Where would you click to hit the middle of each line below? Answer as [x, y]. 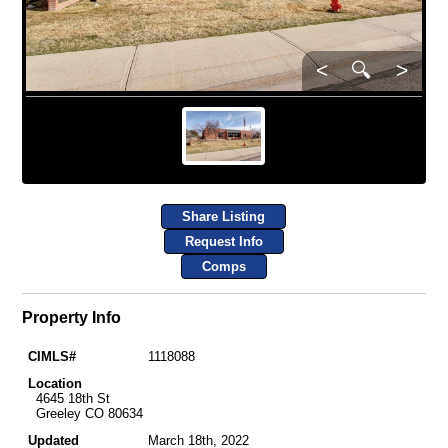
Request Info [223, 242]
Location [54, 383]
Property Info [71, 318]
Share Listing [224, 217]
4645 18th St [68, 398]
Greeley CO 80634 [85, 413]
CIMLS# [51, 356]
